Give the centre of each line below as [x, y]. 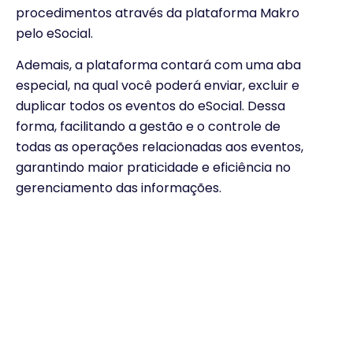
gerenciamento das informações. [119, 188]
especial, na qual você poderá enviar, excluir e [158, 86]
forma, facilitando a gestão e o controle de [148, 127]
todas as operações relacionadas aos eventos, [160, 147]
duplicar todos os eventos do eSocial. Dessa [150, 106]
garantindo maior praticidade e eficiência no [153, 168]
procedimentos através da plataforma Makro [158, 13]
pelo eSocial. [54, 33]
